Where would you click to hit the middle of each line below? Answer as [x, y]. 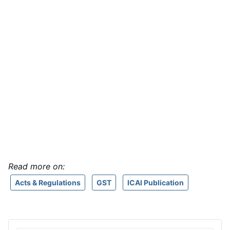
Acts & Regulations [48, 183]
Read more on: [36, 166]
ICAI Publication [156, 183]
